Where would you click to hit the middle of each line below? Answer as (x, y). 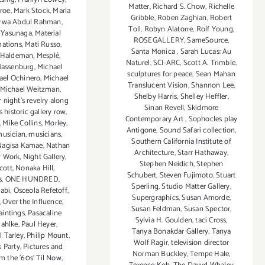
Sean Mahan (215, 75)
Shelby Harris (156, 97)
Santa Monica (154, 52)
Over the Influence (32, 202)
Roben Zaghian (182, 18)
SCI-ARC (167, 63)
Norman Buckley (159, 254)
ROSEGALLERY (159, 41)
